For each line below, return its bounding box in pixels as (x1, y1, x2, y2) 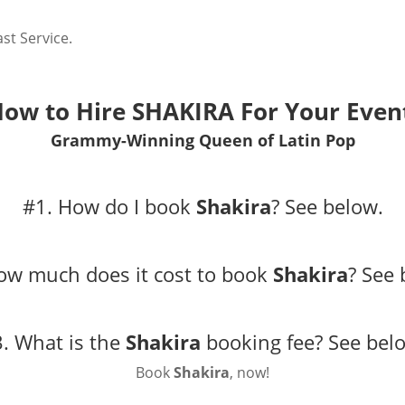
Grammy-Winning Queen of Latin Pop (50, 128, 355, 151)
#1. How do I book (22, 192, 196, 220)
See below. (284, 192, 383, 220)
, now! (230, 362, 269, 382)
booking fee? (200, 327, 328, 355)
